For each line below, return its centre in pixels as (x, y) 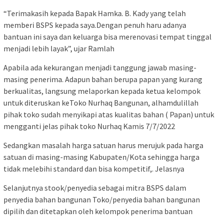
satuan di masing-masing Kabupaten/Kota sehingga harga (101, 157)
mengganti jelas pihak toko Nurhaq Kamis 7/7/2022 (89, 126)
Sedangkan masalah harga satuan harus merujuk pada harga (103, 145)
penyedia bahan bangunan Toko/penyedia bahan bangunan (102, 200)
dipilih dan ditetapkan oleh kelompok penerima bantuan (98, 211)
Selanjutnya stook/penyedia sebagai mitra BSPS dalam (95, 188)
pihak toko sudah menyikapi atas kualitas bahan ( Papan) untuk (109, 115)
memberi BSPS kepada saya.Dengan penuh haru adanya (95, 25)
